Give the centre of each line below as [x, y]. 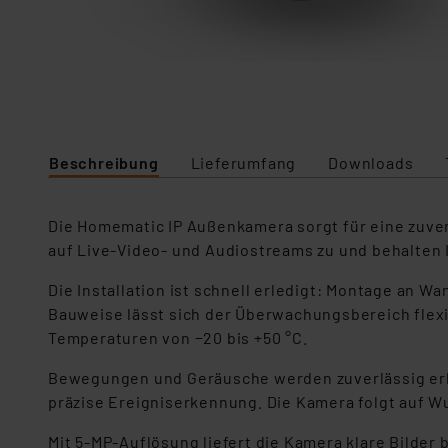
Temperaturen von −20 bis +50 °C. [178, 337]
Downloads [371, 162]
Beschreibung [104, 162]
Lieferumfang [243, 162]
